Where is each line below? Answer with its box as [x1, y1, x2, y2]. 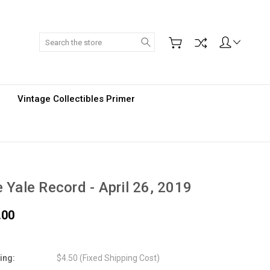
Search [154, 34, 182, 43]
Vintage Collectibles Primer [17, 93, 135, 104]
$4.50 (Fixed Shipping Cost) [56, 253, 160, 263]
